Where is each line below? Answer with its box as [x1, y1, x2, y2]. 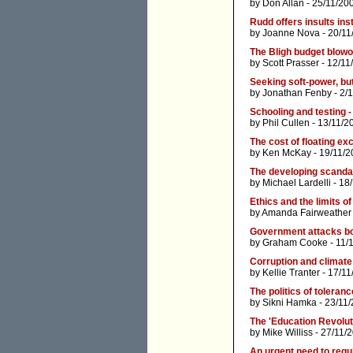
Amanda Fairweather [262, 207, 351, 219]
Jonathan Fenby [262, 87, 332, 99]
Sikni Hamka [262, 297, 317, 309]
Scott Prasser [262, 58, 319, 69]
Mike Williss [262, 327, 313, 339]
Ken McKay [262, 147, 311, 159]
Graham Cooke [262, 237, 328, 249]
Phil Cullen [262, 117, 310, 129]
